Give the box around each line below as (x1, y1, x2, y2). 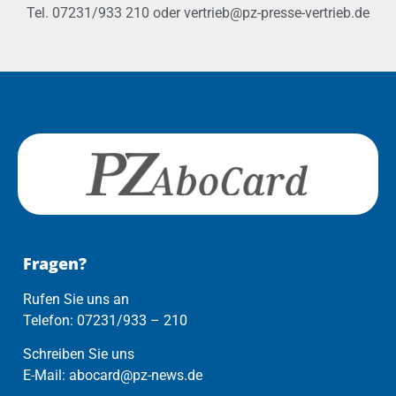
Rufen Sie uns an (23, 290, 129, 308)
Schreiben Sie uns (23, 346, 134, 363)
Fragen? (23, 252, 87, 274)
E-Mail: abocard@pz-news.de (23, 367, 202, 385)
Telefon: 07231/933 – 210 (23, 311, 187, 329)
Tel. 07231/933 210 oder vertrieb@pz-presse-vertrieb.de (27, 4, 369, 21)
